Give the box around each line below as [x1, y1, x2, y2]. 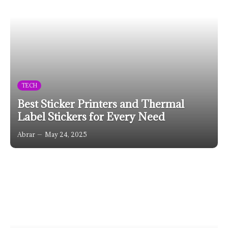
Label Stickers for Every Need [17, 110, 165, 124]
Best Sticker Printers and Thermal [17, 97, 184, 111]
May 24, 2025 [45, 130, 87, 138]
